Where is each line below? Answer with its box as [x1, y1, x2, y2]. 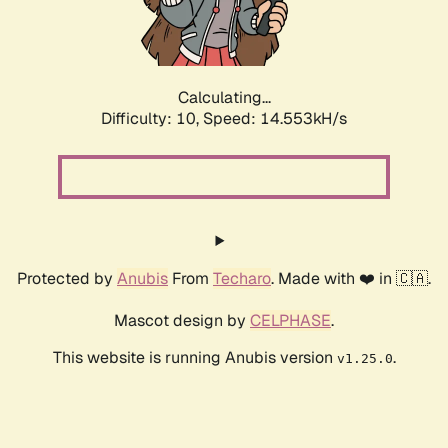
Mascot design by [114, 310, 250, 332]
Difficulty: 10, [101, 108, 203, 130]
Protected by [17, 268, 117, 290]
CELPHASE [250, 310, 331, 332]
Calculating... [177, 87, 271, 109]
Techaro [213, 268, 271, 290]
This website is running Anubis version [52, 347, 337, 369]
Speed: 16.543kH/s [203, 108, 347, 130]
